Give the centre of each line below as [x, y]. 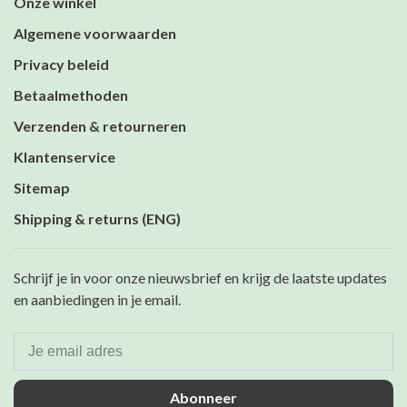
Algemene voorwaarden [95, 34]
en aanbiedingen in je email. [97, 300]
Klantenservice [65, 157]
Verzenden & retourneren [100, 126]
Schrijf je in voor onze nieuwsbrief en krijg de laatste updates [200, 278]
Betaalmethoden [71, 95]
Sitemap [42, 188]
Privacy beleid [61, 65]
